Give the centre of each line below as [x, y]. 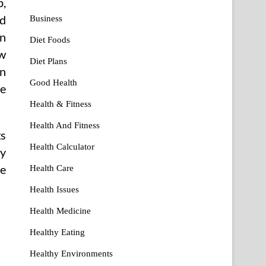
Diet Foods [50, 39]
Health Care [52, 168]
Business [46, 18]
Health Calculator [62, 146]
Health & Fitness [61, 104]
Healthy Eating [57, 232]
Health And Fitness [65, 125]
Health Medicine [60, 210]
